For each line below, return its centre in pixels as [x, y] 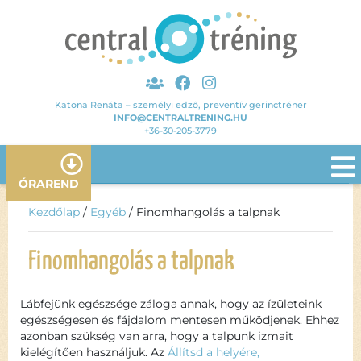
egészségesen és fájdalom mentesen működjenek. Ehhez [180, 320]
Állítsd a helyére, [214, 352]
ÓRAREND [49, 184]
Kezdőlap [54, 212]
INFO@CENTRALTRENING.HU [180, 118]
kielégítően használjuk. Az [94, 352]
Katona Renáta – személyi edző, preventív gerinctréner [180, 105]
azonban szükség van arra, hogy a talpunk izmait [157, 336]
